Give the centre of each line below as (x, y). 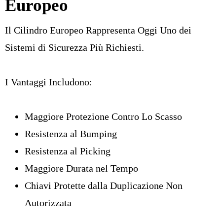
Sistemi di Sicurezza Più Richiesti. (74, 47)
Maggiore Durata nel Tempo (81, 168)
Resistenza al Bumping (71, 133)
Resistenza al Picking (68, 151)
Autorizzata (48, 203)
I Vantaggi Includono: (49, 82)
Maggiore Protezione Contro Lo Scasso (103, 116)
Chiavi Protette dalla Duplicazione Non (104, 185)
